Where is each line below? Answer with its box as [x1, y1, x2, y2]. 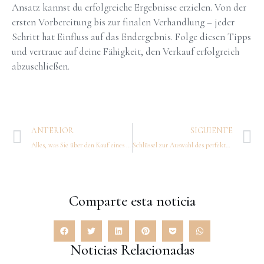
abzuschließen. [12, 60, 70, 72]
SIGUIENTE [190, 125, 233, 136]
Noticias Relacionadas [70, 240, 194, 259]
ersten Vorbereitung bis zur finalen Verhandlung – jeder [12, 15, 235, 28]
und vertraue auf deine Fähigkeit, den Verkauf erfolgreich [12, 45, 239, 58]
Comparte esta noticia [68, 192, 196, 210]
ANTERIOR [31, 125, 74, 136]
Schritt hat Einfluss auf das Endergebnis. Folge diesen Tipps [12, 30, 251, 43]
